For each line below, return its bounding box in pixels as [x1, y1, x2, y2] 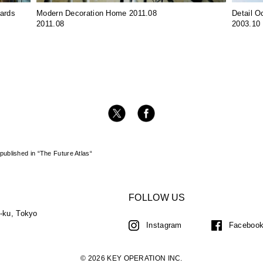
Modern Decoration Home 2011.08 [36, 8, 157, 18]
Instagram [146, 220, 182, 230]
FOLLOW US [129, 192, 186, 203]
